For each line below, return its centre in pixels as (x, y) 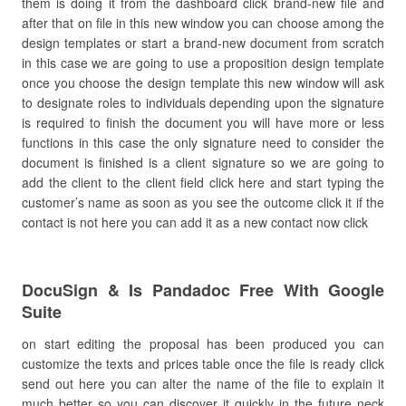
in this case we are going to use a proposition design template (203, 63)
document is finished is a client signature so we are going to (203, 162)
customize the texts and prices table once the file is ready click (203, 363)
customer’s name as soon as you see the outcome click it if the (203, 202)
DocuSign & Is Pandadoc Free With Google (203, 290)
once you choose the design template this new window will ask (203, 82)
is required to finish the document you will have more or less (203, 122)
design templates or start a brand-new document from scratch (203, 43)
